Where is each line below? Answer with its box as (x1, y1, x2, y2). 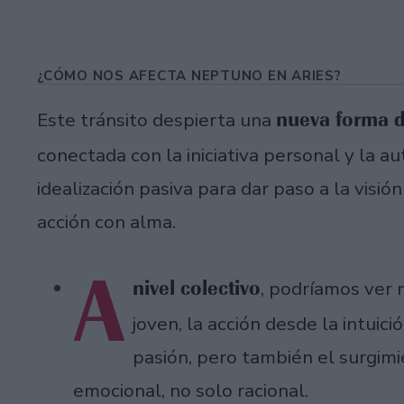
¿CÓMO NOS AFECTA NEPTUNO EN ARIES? (37, 66, 342, 85)
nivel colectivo (133, 275, 261, 301)
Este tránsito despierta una (37, 107, 276, 133)
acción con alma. (37, 209, 176, 235)
